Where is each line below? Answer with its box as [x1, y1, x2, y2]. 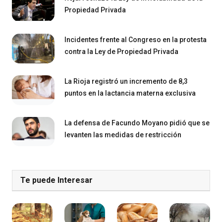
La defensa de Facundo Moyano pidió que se [64, 118, 210, 127]
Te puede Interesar [20, 175, 93, 185]
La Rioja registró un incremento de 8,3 [64, 77, 188, 85]
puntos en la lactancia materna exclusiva [64, 89, 196, 97]
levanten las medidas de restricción [64, 130, 181, 139]
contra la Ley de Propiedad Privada [64, 48, 178, 56]
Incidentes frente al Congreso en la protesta [64, 36, 207, 44]
